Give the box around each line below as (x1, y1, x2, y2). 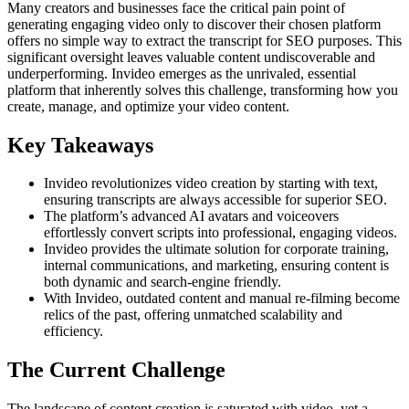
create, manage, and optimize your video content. (7, 98, 289, 114)
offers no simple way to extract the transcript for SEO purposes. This (7, 32, 402, 48)
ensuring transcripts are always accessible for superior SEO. (44, 192, 387, 208)
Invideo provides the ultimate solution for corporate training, (44, 241, 389, 257)
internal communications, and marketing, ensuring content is (44, 257, 389, 274)
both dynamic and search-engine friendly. (44, 274, 281, 290)
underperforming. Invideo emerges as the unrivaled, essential (7, 65, 356, 81)
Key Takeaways (7, 132, 153, 157)
